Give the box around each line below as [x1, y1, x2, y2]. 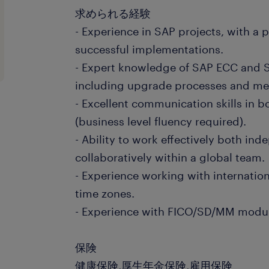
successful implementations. [75, 43, 224, 56]
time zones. [75, 187, 135, 200]
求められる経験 [75, 7, 151, 20]
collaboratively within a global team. [75, 151, 265, 164]
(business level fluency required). [75, 115, 247, 128]
